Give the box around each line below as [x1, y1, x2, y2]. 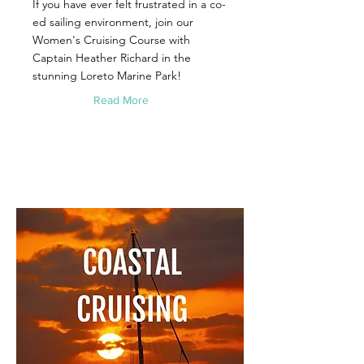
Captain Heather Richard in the [32, 50, 191, 65]
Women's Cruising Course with [32, 32, 190, 47]
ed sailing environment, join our [32, 15, 193, 29]
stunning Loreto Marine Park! [32, 68, 181, 83]
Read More [93, 93, 149, 106]
